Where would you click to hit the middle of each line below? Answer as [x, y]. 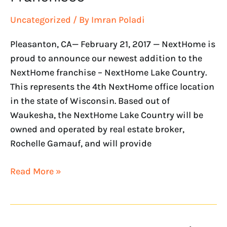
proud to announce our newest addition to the [106, 59]
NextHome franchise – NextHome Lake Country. [108, 73]
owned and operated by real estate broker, [97, 129]
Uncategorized [41, 20]
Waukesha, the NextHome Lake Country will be [107, 115]
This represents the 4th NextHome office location [112, 87]
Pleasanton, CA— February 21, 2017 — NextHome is [113, 44]
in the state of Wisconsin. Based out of [90, 101]
